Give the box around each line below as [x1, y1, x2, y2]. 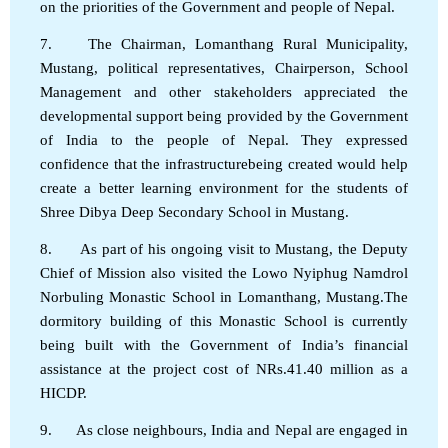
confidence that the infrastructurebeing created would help [40, 155, 408, 172]
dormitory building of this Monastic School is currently [40, 312, 408, 329]
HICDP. [40, 384, 87, 401]
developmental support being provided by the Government [40, 107, 408, 124]
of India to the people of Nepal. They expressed [40, 131, 408, 148]
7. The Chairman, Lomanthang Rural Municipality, [40, 35, 408, 52]
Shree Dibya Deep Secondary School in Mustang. [40, 203, 349, 220]
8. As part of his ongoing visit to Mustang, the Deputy [40, 240, 408, 257]
